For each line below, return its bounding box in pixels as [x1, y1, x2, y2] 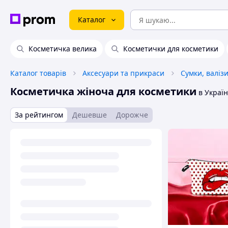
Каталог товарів [10, 68, 66, 78]
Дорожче [116, 110, 148, 120]
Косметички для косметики [123, 44, 218, 53]
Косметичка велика [28, 44, 97, 53]
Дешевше [72, 110, 107, 120]
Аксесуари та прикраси [82, 68, 164, 78]
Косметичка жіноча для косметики [10, 84, 196, 98]
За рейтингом [15, 110, 63, 120]
